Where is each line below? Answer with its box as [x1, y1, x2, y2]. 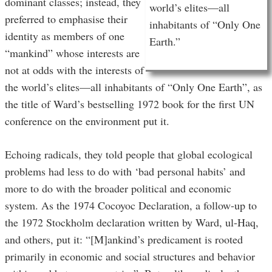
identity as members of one [5, 29, 124, 44]
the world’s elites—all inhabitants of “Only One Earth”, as [5, 80, 262, 95]
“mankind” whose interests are [5, 46, 140, 61]
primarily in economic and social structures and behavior [5, 249, 255, 264]
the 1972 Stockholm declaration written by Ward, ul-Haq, [5, 215, 259, 230]
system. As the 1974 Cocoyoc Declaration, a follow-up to [5, 198, 257, 213]
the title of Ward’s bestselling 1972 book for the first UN [5, 97, 254, 112]
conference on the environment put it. [5, 114, 169, 129]
